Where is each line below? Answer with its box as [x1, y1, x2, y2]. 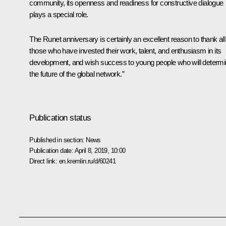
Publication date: [29, 146, 75, 154]
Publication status [29, 112, 91, 123]
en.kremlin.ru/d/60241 [59, 157, 116, 165]
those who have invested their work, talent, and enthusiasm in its [29, 46, 221, 55]
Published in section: [29, 136, 86, 144]
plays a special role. [29, 10, 88, 19]
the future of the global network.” [29, 69, 124, 78]
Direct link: [29, 157, 59, 165]
